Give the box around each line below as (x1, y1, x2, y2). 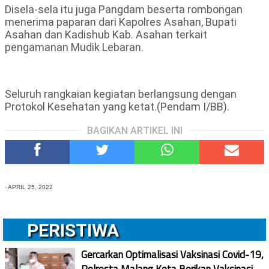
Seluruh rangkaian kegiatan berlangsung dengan (5, 88, 237, 101)
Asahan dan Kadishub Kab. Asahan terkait (5, 28, 207, 41)
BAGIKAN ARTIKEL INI (86, 125, 183, 137)
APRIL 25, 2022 (8, 184, 53, 191)
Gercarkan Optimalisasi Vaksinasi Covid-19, (81, 247, 264, 263)
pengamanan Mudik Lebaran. (5, 41, 144, 54)
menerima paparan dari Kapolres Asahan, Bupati (5, 16, 237, 29)
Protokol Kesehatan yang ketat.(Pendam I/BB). (5, 100, 229, 113)
